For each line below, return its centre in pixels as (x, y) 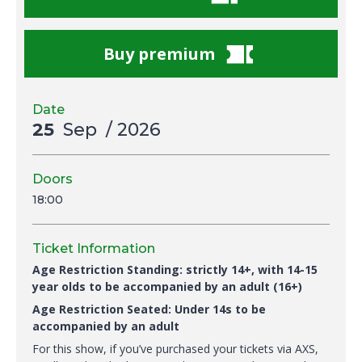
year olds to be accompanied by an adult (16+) (167, 286)
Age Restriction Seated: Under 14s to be (149, 309)
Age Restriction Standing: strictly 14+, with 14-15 (175, 269)
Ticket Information (94, 248)
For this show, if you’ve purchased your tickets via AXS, (175, 349)
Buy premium (159, 54)
